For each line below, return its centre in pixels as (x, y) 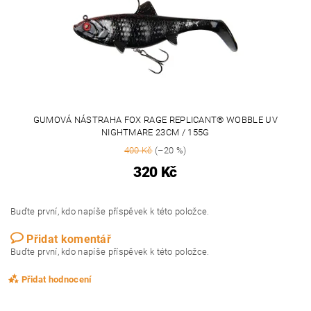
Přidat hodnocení (57, 279)
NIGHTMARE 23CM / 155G (155, 132)
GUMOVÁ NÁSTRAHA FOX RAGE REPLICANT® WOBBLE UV (155, 119)
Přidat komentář (69, 239)
